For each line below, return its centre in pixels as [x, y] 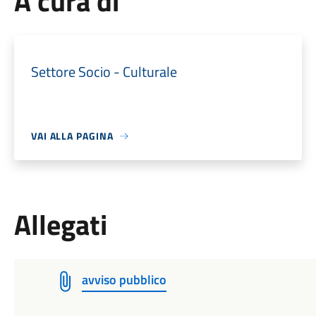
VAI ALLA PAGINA [72, 136]
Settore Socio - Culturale [104, 72]
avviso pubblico [124, 280]
